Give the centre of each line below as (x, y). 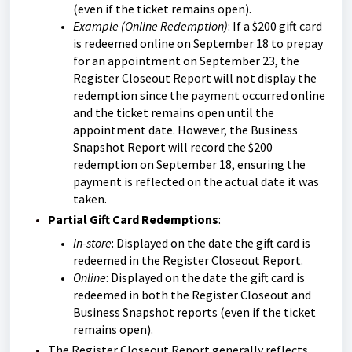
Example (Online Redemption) (150, 26)
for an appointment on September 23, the (186, 60)
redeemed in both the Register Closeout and (192, 295)
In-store (92, 243)
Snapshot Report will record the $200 (173, 147)
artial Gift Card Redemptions (137, 219)
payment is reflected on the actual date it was (196, 181)
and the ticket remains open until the (174, 112)
